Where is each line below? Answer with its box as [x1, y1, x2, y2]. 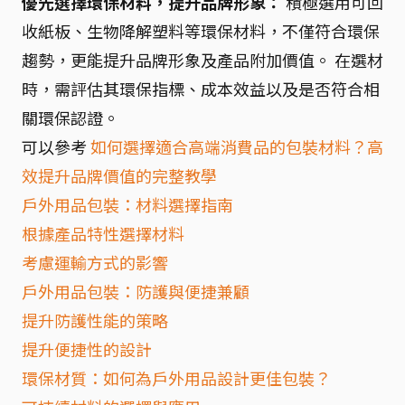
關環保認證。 [22, 106, 119, 129]
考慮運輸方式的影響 [22, 250, 168, 274]
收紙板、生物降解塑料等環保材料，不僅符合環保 [22, 19, 380, 42]
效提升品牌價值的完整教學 [22, 164, 217, 187]
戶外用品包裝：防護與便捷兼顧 [22, 279, 250, 303]
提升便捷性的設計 [22, 337, 152, 361]
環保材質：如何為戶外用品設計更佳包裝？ [22, 366, 331, 390]
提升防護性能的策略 [22, 308, 168, 332]
